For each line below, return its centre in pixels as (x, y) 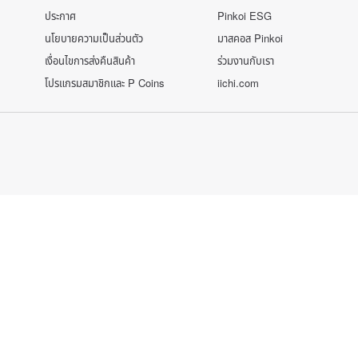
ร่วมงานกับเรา (246, 61)
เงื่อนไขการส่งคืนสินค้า (90, 61)
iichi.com (238, 83)
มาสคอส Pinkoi (250, 38)
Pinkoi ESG (245, 16)
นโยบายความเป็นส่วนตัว (94, 38)
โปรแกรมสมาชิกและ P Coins (105, 83)
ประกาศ (60, 16)
